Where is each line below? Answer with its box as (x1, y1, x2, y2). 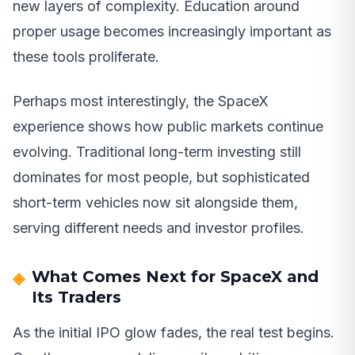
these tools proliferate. (13, 48, 159, 65)
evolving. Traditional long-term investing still (13, 143, 301, 160)
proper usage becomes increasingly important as (13, 22, 331, 40)
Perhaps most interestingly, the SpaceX (13, 92, 269, 109)
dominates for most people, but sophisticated (13, 168, 310, 185)
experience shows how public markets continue (13, 117, 323, 135)
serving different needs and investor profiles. (13, 219, 304, 236)
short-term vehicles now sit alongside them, (13, 193, 298, 211)
